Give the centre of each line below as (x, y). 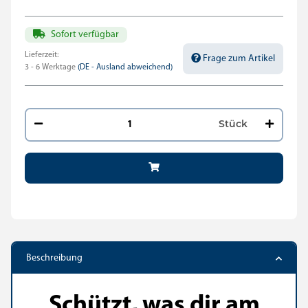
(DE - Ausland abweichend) (125, 67)
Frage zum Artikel (239, 59)
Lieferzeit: (42, 55)
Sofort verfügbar (85, 35)
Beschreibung (54, 258)
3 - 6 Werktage (51, 67)
